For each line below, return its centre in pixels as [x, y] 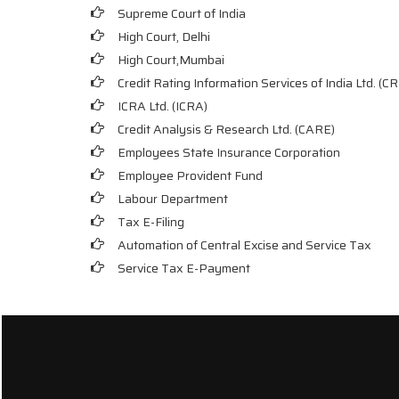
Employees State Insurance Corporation [229, 152]
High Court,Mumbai [171, 60]
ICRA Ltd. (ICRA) [163, 106]
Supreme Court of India [182, 13]
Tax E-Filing [151, 222]
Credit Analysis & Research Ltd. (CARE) [226, 129]
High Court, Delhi [164, 37]
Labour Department [173, 199]
